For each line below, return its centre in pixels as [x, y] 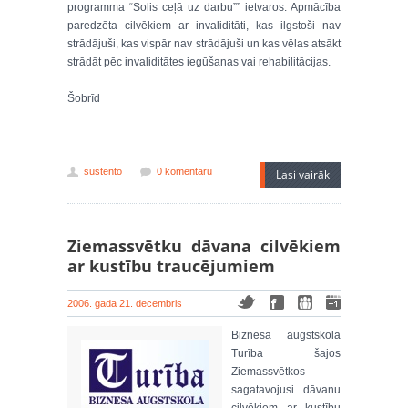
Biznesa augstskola [286, 335]
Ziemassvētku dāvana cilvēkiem [204, 246]
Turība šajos [286, 353]
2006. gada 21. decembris [125, 303]
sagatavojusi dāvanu [286, 390]
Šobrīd [84, 98]
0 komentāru [184, 171]
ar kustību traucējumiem [171, 266]
